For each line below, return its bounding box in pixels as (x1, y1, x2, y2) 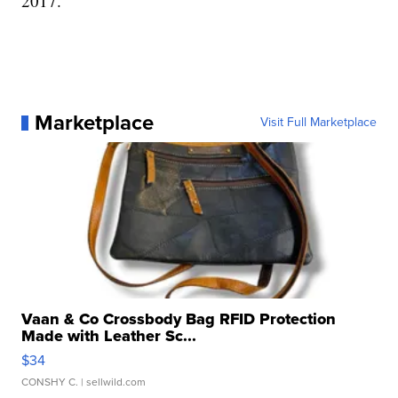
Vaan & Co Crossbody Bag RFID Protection (21, 307, 337, 331)
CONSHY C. (21, 374, 79, 391)
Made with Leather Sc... (21, 324, 197, 348)
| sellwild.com (78, 374, 147, 391)
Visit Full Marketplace (259, 113, 377, 132)
